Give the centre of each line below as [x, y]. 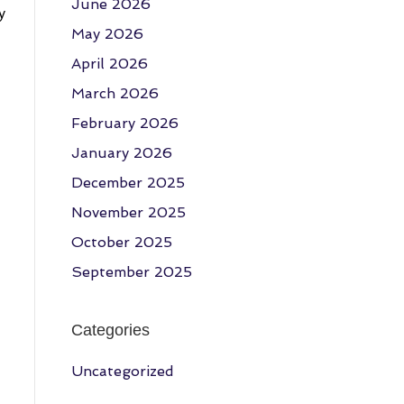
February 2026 [124, 124]
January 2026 [121, 153]
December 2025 [128, 183]
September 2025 [131, 272]
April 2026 [109, 64]
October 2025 [121, 243]
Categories [110, 331]
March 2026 [115, 94]
